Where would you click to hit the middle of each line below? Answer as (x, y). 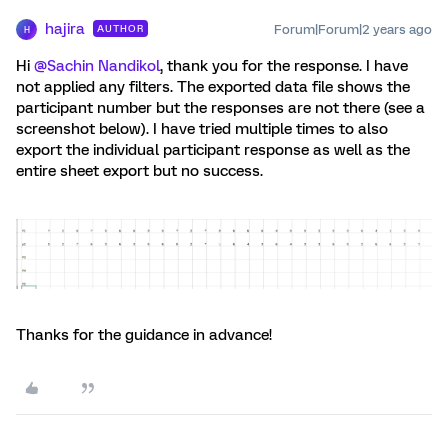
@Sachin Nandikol (97, 66)
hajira (65, 29)
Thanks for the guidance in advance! (146, 335)
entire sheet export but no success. (141, 171)
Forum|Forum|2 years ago (353, 29)
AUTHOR (120, 28)
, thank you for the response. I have (284, 66)
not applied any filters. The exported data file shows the (213, 87)
